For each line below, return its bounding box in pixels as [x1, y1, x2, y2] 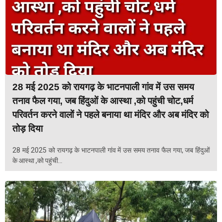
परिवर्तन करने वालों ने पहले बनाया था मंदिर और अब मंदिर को [12, 109, 209, 120]
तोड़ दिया [12, 123, 43, 134]
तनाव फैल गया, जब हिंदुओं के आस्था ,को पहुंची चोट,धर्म [12, 95, 193, 106]
